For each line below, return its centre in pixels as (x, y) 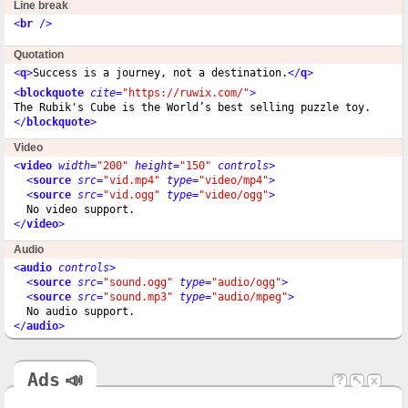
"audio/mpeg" (250, 296)
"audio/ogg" (246, 282)
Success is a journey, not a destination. (160, 72)
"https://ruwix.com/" (186, 92)
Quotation (39, 54)
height (154, 165)
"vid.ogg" (132, 194)
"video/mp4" (234, 180)
